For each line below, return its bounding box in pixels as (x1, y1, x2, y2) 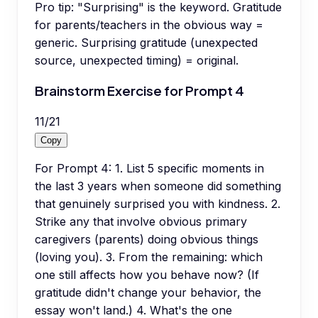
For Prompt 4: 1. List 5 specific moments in (35, 161, 264, 176)
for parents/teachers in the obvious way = (35, 17, 263, 32)
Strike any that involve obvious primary (35, 214, 247, 229)
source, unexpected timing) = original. (35, 53, 238, 67)
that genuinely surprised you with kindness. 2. (35, 197, 280, 212)
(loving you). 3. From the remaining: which (35, 250, 263, 265)
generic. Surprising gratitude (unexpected (35, 35, 258, 50)
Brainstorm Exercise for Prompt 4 (35, 82, 244, 99)
